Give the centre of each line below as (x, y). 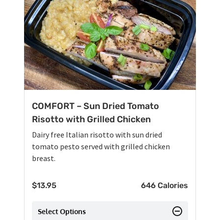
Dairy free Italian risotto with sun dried (97, 134)
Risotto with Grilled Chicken (91, 119)
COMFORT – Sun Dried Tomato (96, 106)
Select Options (62, 211)
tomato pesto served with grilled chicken (101, 146)
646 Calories (165, 185)
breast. (44, 158)
